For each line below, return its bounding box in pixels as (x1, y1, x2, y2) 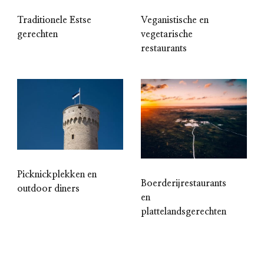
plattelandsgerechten (141, 206, 226, 216)
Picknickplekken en (17, 170, 97, 180)
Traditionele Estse (17, 15, 91, 25)
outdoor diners (17, 184, 80, 194)
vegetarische (141, 29, 193, 39)
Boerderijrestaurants (141, 178, 226, 188)
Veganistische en (141, 15, 209, 25)
